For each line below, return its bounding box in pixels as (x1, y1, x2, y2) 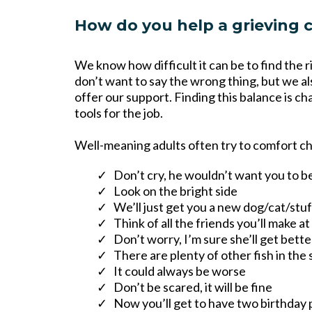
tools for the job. (75, 105, 163, 121)
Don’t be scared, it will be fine (114, 279, 272, 295)
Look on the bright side (114, 183, 237, 199)
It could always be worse (114, 263, 246, 279)
